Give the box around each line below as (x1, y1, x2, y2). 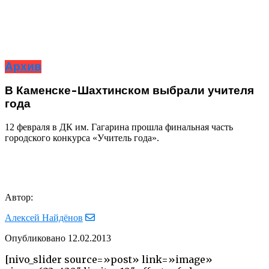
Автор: (5, 192, 33, 202)
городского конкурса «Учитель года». (5, 132, 159, 143)
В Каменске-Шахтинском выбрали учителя (5, 84, 254, 98)
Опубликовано (5, 232, 65, 243)
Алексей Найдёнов (5, 212, 83, 223)
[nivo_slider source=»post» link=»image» (5, 253, 213, 265)
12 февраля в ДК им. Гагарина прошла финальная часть (5, 121, 233, 132)
